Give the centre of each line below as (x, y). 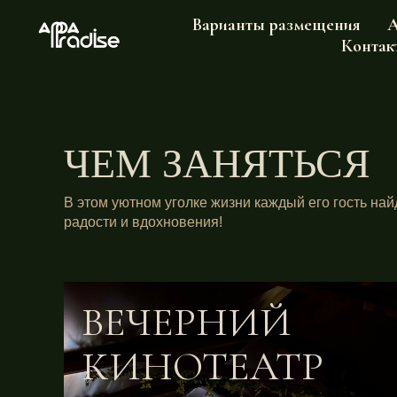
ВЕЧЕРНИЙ (187, 322)
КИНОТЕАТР (202, 366)
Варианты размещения (276, 25)
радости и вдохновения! (143, 222)
